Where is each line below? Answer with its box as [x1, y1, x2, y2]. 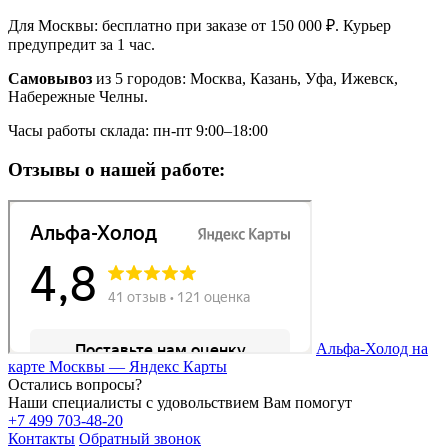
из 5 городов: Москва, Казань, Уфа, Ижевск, [92, 70, 398, 88]
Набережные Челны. [8, 88, 148, 106]
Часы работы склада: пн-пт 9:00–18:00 [8, 122, 268, 140]
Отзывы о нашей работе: [8, 158, 225, 180]
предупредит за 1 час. [8, 36, 155, 54]
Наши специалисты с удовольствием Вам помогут [8, 393, 352, 411]
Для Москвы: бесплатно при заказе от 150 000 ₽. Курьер [8, 17, 391, 35]
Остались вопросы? [8, 375, 142, 393]
